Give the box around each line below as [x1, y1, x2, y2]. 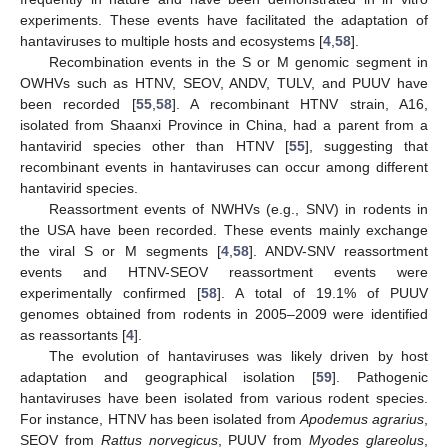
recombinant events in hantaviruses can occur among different [20, 158, 428, 175]
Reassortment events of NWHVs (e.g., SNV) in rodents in [48, 200, 428, 217]
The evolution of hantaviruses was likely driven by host [48, 347, 428, 364]
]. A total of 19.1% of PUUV [217, 284, 428, 301]
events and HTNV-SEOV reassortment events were [20, 263, 428, 280]
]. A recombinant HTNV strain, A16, [171, 95, 429, 112]
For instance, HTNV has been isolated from [20, 410, 300, 427]
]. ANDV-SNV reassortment [248, 242, 428, 259]
